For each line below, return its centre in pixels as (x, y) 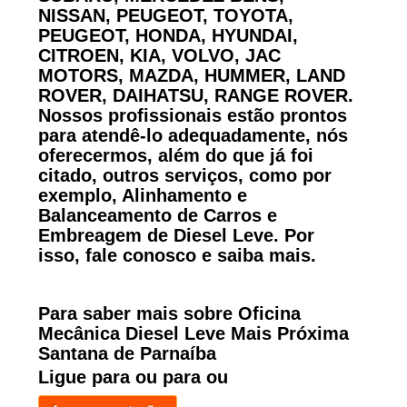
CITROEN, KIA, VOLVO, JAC (159, 55)
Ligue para (86, 377)
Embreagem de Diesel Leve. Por (176, 235)
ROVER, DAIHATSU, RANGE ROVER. (195, 95)
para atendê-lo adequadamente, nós (193, 135)
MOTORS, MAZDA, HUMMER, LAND (191, 75)
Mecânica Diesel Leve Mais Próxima (193, 333)
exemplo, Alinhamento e (142, 195)
